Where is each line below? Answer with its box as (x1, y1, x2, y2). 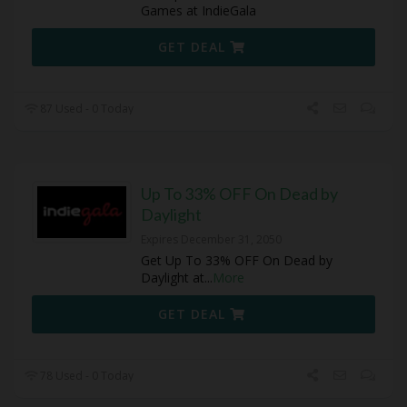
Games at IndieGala (141, 2, 256, 20)
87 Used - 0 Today (37, 101, 134, 117)
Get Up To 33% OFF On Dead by (141, 252, 333, 270)
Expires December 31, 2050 (141, 232, 282, 248)
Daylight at (141, 269, 204, 287)
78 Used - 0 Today (37, 368, 134, 384)
